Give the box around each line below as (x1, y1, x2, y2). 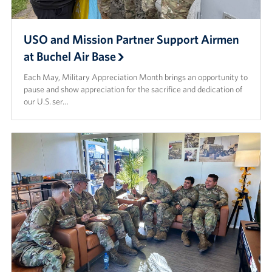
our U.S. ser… (23, 96, 69, 107)
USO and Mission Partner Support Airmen (23, 32, 239, 47)
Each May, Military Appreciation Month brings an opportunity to (23, 72, 248, 83)
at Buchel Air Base (23, 49, 116, 64)
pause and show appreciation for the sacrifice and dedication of (23, 84, 242, 95)
